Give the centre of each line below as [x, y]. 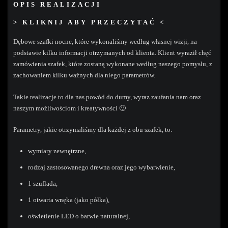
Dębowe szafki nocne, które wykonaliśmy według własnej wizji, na [105, 42]
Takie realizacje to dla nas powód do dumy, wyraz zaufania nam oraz [107, 97]
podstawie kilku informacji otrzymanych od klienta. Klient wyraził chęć [112, 53]
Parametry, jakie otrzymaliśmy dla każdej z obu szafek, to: [93, 129]
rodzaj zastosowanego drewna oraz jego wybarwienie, [102, 167]
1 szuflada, [43, 184]
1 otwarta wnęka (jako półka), [69, 200]
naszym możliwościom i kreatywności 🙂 [69, 108]
